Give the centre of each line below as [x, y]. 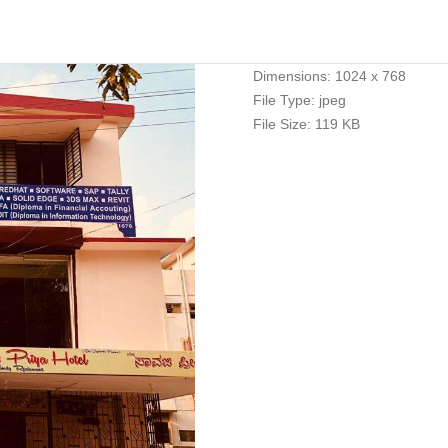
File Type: [283, 100]
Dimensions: [291, 76]
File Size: [281, 124]
